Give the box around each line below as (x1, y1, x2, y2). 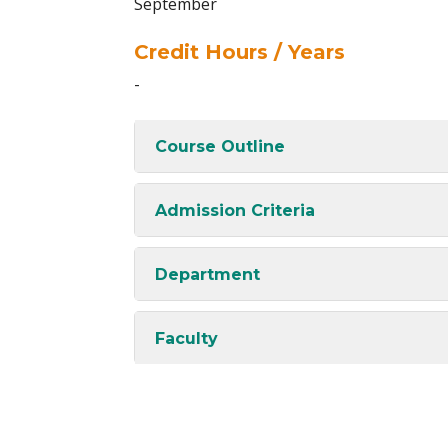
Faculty (155, 328, 218, 348)
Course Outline (155, 136, 285, 156)
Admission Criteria (155, 200, 315, 220)
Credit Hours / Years (134, 40, 345, 64)
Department (155, 264, 260, 284)
